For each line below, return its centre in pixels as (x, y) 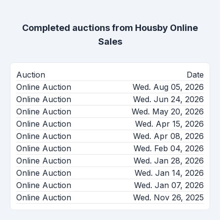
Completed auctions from (79, 27)
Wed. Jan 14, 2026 (169, 173)
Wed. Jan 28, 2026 (169, 160)
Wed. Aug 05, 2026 (168, 87)
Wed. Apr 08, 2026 (168, 136)
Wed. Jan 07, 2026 (169, 185)
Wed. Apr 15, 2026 (169, 124)
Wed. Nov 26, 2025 (168, 197)
